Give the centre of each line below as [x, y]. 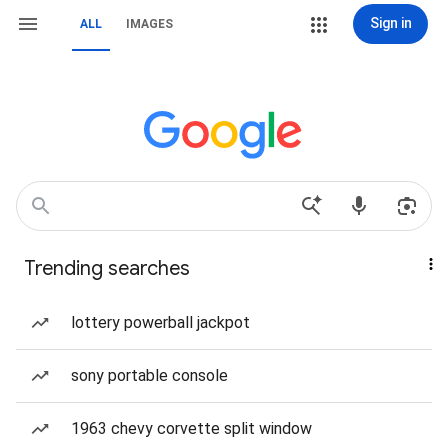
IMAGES [149, 24]
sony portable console [149, 375]
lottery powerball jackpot [160, 322]
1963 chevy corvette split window [191, 428]
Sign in [390, 23]
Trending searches [107, 268]
